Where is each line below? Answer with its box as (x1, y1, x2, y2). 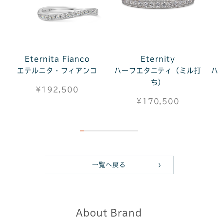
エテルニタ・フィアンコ (17, 67, 97, 74)
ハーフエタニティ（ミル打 (114, 67, 202, 74)
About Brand (75, 208, 143, 217)
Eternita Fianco (25, 55, 90, 62)
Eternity (141, 55, 175, 62)
